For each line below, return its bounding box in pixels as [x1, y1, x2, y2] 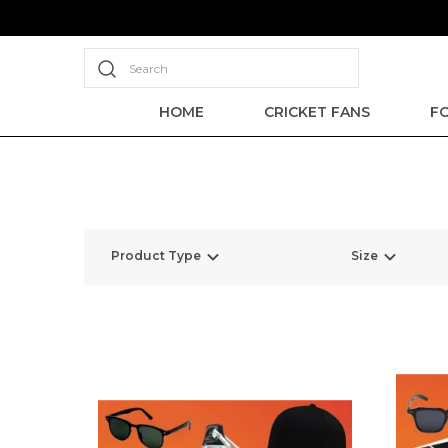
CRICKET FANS [263, 103, 370, 121]
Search [129, 61, 168, 76]
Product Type [111, 248, 201, 264]
